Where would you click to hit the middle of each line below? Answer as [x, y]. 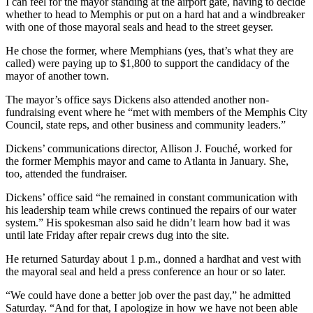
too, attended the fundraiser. [66, 173]
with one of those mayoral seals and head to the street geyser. [139, 27]
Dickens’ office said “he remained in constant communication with [152, 197]
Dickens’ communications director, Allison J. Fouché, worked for [149, 148]
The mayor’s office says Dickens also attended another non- [137, 99]
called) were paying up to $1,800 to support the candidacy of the [147, 63]
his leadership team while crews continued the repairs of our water [151, 210]
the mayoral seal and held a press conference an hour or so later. [146, 271]
